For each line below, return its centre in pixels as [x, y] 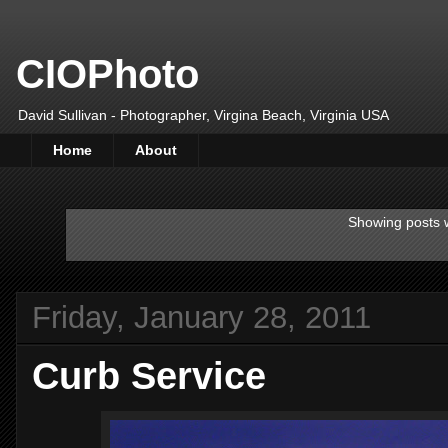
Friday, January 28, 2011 [201, 318]
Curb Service [149, 376]
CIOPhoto [107, 74]
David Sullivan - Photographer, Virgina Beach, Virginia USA [203, 115]
